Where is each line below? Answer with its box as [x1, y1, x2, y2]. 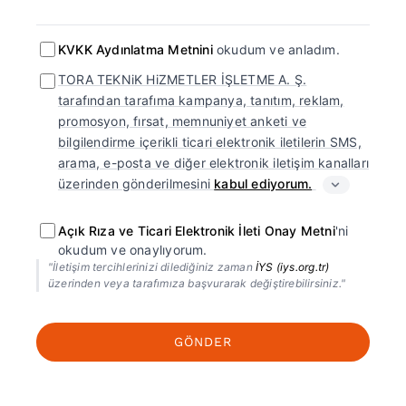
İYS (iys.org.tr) [255, 260, 330, 275]
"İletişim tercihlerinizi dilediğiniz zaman [47, 260, 256, 275]
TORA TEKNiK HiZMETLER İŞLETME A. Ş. [57, 72, 307, 88]
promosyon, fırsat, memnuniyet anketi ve [57, 113, 307, 130]
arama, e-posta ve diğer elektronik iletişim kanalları [57, 155, 370, 171]
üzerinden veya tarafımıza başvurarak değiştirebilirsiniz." [47, 276, 346, 291]
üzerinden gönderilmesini [57, 176, 215, 192]
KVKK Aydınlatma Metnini [57, 42, 213, 58]
